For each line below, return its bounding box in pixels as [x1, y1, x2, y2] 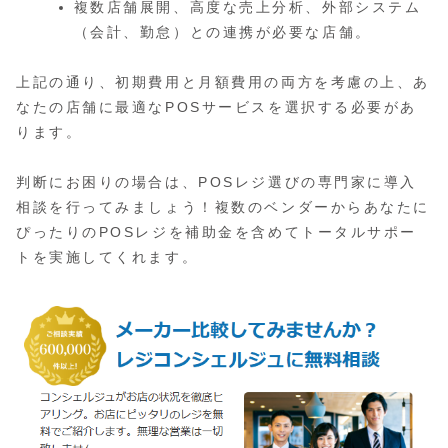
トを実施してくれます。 [16, 249, 199, 266]
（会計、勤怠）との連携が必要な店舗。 [73, 24, 372, 41]
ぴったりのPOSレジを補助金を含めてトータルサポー [16, 224, 417, 241]
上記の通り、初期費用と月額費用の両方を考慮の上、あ [16, 74, 430, 91]
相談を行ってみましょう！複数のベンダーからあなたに [16, 199, 430, 216]
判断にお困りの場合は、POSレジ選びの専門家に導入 [16, 174, 417, 191]
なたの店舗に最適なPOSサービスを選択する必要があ [16, 99, 417, 116]
